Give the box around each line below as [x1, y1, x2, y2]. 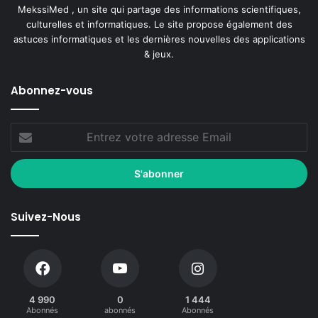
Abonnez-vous [11, 83, 93, 99]
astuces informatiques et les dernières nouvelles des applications [13, 33, 305, 45]
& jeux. [144, 48, 174, 60]
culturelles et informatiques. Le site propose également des [26, 18, 292, 31]
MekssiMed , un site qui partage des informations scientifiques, [17, 4, 301, 16]
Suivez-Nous [11, 209, 81, 225]
